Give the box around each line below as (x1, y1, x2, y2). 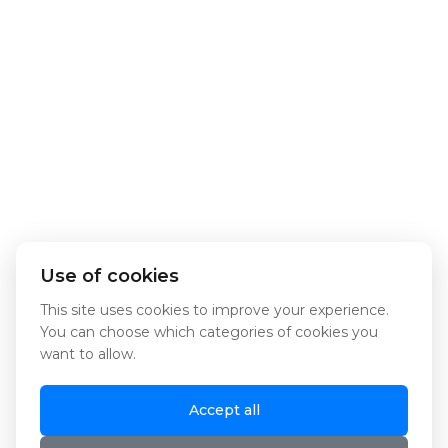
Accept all (188, 401, 260, 419)
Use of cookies (40, 265, 179, 287)
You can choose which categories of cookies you (40, 323, 378, 341)
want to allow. (40, 345, 136, 363)
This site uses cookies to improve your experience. (40, 301, 389, 319)
